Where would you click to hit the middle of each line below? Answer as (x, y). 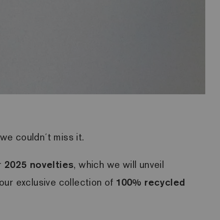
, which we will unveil (119, 165)
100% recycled (151, 182)
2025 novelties (39, 164)
